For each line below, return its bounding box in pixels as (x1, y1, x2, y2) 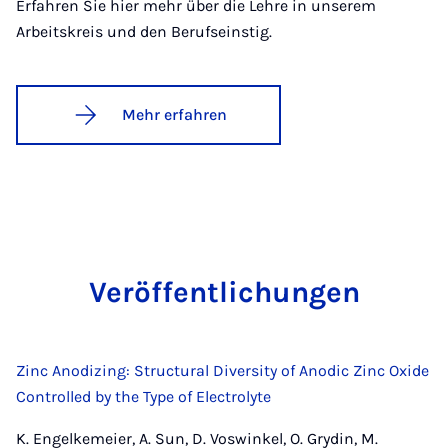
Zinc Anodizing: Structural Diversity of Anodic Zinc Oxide (16, 361, 429, 381)
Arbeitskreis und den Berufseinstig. (16, 22, 272, 42)
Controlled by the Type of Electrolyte (16, 387, 271, 407)
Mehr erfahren (122, 105, 227, 125)
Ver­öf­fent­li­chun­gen (88, 275, 360, 310)
